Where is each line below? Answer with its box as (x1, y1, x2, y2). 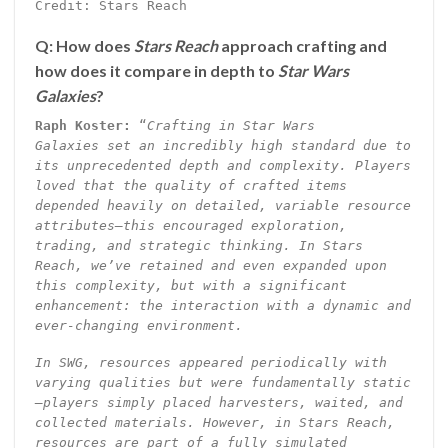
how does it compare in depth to (34, 61, 278, 81)
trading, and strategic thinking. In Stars (34, 238, 363, 254)
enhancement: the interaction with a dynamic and (34, 298, 411, 314)
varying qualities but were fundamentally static (34, 374, 411, 390)
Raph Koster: (34, 118, 131, 134)
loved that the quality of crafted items (34, 178, 347, 194)
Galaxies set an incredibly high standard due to (34, 138, 411, 154)
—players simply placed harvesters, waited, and (34, 394, 403, 410)
